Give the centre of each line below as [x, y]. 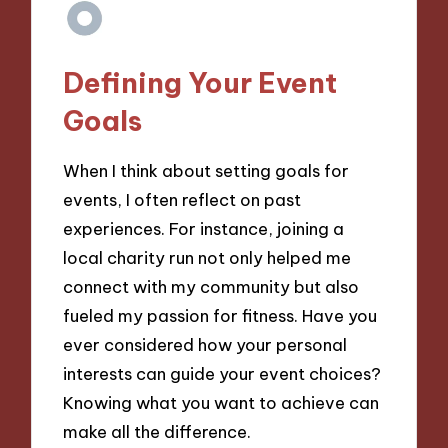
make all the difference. [157, 431]
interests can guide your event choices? [222, 373]
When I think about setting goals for [206, 170]
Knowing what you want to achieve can [221, 402]
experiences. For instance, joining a [204, 228]
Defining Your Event [200, 83]
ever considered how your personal [205, 344]
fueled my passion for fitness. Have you [220, 315]
